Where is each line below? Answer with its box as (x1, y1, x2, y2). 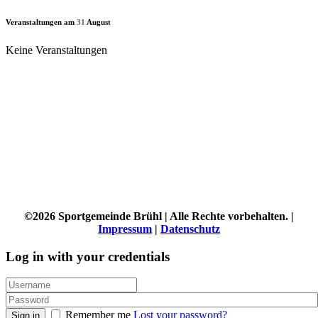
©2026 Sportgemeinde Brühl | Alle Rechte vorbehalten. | (24, 209, 294, 222)
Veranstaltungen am (6, 17, 77, 26)
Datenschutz (160, 222, 220, 235)
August (85, 17, 111, 26)
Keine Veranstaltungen (6, 43, 107, 56)
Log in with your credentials (6, 248, 170, 264)
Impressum (98, 222, 152, 235)
